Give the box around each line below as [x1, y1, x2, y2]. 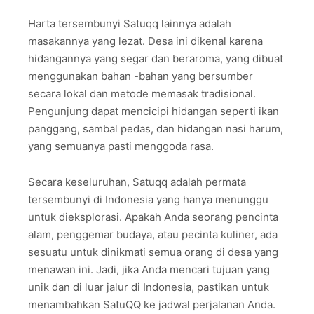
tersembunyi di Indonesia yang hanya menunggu [28, 192, 268, 206]
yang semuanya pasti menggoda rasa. [28, 139, 214, 153]
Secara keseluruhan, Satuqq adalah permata [28, 175, 246, 189]
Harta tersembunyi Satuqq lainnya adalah [28, 17, 231, 31]
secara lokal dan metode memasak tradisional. [28, 87, 256, 101]
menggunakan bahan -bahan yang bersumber [28, 69, 253, 83]
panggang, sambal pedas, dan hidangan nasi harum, [28, 122, 283, 136]
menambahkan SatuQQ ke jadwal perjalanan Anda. [28, 297, 275, 311]
